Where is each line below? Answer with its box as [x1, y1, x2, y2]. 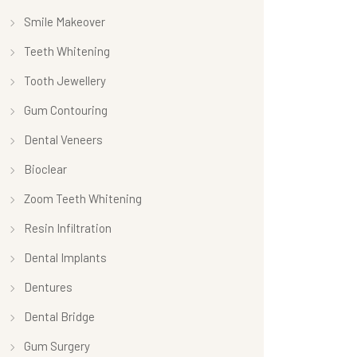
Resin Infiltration [24, 220, 112, 235]
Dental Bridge [24, 308, 95, 324]
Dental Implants [24, 249, 107, 265]
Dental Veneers [24, 131, 103, 147]
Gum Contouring [24, 102, 108, 117]
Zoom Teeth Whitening [24, 190, 142, 206]
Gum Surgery [24, 338, 90, 353]
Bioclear [24, 161, 67, 176]
